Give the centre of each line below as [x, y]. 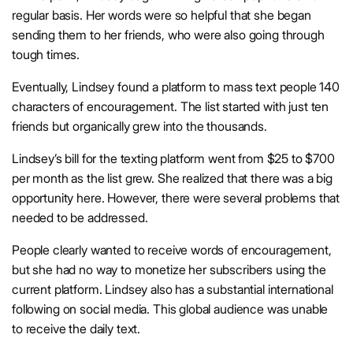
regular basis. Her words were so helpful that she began [162, 15]
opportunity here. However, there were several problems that [176, 198]
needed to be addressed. [82, 218]
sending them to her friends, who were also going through [168, 35]
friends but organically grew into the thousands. [141, 126]
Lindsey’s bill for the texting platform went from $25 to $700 [173, 159]
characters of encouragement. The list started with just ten [171, 107]
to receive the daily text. [78, 329]
